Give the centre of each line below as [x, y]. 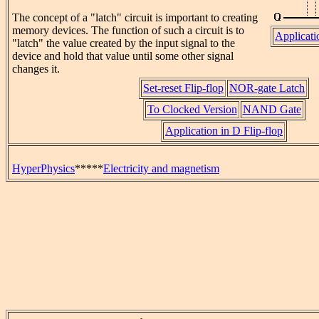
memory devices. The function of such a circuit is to [128, 31]
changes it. [36, 69]
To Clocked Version [192, 110]
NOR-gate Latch [267, 88]
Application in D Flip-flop [224, 131]
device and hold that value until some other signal [123, 56]
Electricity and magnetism [161, 168]
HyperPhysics [43, 168]
